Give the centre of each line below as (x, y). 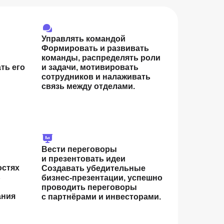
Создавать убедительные (93, 168)
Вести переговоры (79, 149)
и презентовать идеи (83, 159)
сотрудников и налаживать (96, 77)
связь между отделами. (88, 86)
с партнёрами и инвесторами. (101, 197)
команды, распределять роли (101, 58)
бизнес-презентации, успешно (102, 178)
